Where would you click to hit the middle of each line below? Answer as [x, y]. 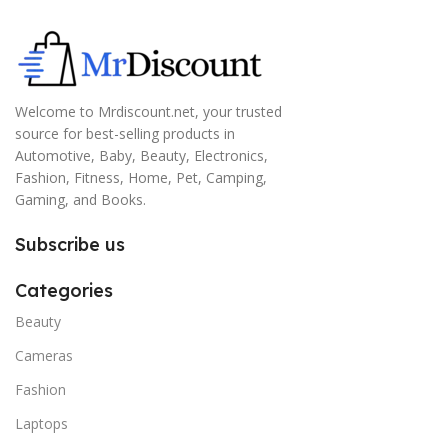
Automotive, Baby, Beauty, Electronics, [141, 156]
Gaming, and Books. [80, 200]
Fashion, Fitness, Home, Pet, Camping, [141, 178]
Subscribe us [70, 245]
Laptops [41, 424]
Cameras [44, 356]
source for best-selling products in [125, 134]
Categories [64, 291]
